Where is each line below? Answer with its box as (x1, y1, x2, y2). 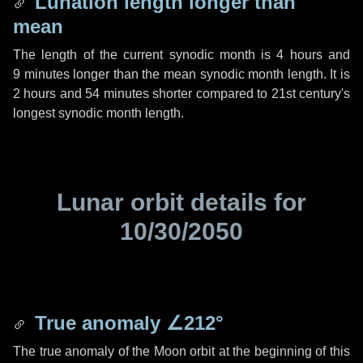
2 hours (13, 87, 57, 100)
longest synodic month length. (13, 106, 184, 120)
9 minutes (13, 67, 70, 81)
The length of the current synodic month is (13, 48, 277, 62)
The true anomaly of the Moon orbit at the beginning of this (13, 344, 350, 358)
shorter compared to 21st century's (148, 87, 351, 100)
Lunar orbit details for (57, 189, 306, 216)
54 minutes (85, 87, 149, 100)
